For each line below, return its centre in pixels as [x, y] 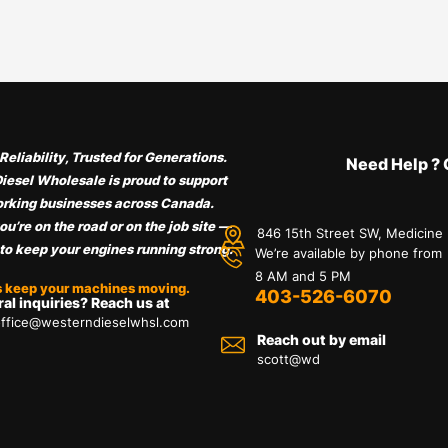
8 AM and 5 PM [303, 276]
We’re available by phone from [349, 253]
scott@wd [289, 359]
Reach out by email [322, 339]
